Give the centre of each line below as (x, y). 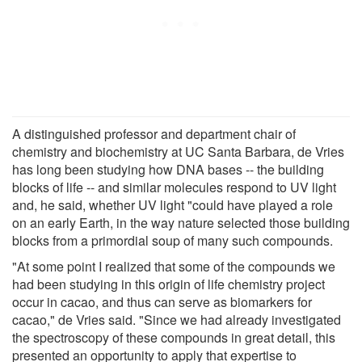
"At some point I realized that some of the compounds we (174, 266)
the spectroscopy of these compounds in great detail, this (174, 337)
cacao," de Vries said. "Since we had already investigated (177, 319)
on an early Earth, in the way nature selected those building (181, 222)
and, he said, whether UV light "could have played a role (173, 204)
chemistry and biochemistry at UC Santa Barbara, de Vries (178, 151)
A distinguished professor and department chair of (154, 133)
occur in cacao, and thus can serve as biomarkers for (162, 301)
